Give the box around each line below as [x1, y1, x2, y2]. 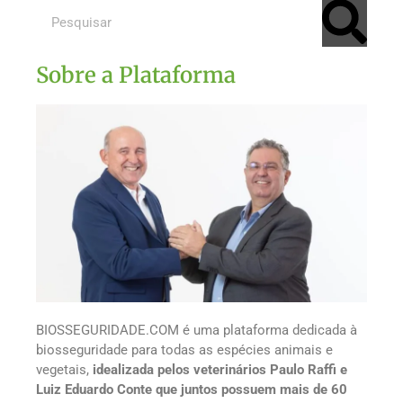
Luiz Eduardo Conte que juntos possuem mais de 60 [36, 381, 347, 399]
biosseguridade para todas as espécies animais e [36, 342, 333, 359]
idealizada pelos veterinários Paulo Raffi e [93, 362, 347, 379]
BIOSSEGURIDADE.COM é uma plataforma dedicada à [36, 322, 357, 339]
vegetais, [36, 362, 93, 379]
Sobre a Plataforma [36, 60, 236, 89]
